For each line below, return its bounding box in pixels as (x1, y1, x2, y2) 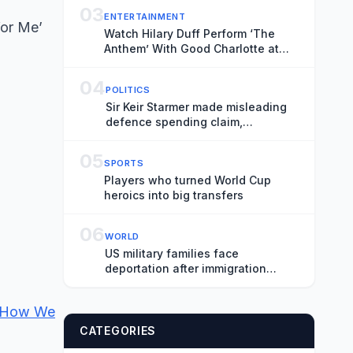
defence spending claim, (106, 115, 243, 128)
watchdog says (106, 130, 190, 143)
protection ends (105, 277, 192, 290)
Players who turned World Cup (104, 173, 271, 187)
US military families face (105, 247, 239, 260)
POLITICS (106, 84, 150, 95)
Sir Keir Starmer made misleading (106, 100, 287, 113)
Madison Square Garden (104, 57, 239, 70)
